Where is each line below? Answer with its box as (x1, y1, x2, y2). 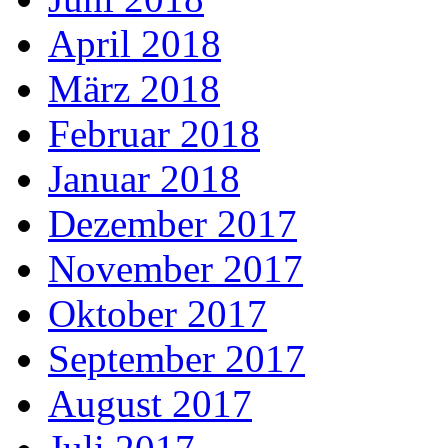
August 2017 (48, 382, 252, 426)
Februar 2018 (48, 112, 260, 156)
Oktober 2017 (48, 292, 267, 336)
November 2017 (48, 247, 303, 291)
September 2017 (48, 337, 305, 381)
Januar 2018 (48, 157, 240, 201)
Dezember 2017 (48, 202, 297, 246)
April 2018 (48, 22, 221, 66)
